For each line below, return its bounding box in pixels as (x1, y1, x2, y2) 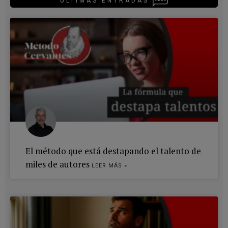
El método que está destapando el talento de (25, 145, 201, 157)
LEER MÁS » (92, 162, 127, 169)
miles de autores (25, 158, 92, 170)
